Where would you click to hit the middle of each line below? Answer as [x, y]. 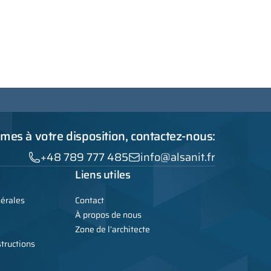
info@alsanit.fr [178, 158]
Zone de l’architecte [113, 230]
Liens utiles [103, 175]
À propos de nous [108, 215]
